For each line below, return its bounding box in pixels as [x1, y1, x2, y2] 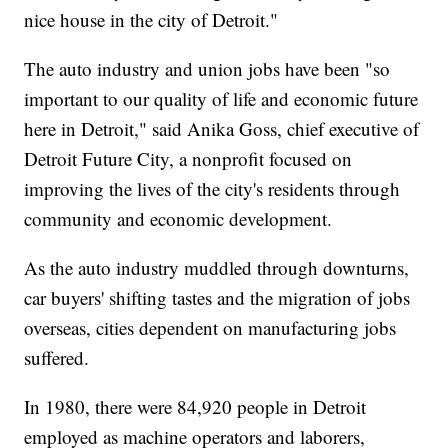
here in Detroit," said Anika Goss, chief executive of [24, 116, 420, 142]
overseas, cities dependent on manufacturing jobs [24, 315, 397, 341]
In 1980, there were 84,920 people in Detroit [24, 394, 367, 420]
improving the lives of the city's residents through [24, 176, 401, 202]
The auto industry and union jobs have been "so [24, 56, 391, 82]
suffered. [24, 345, 90, 371]
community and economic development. [24, 206, 333, 232]
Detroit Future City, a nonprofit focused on [24, 146, 353, 172]
